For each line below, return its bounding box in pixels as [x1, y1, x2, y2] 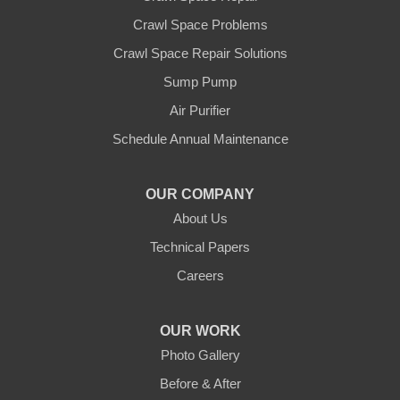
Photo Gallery [160, 347, 240, 363]
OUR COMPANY [146, 187, 254, 203]
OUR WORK [159, 323, 241, 339]
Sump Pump [163, 74, 237, 90]
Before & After [159, 376, 241, 392]
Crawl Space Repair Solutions [112, 46, 287, 62]
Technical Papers [150, 239, 250, 255]
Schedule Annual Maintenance [112, 131, 288, 147]
